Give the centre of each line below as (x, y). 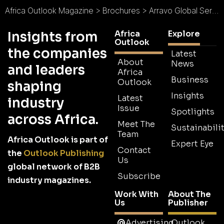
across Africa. (53, 120)
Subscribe (139, 176)
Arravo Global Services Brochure (180, 11)
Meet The (136, 124)
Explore (184, 34)
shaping (34, 87)
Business (190, 80)
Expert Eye (192, 144)
